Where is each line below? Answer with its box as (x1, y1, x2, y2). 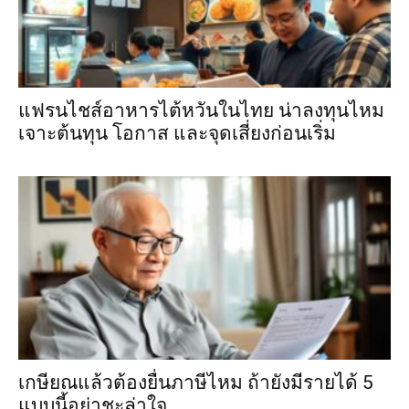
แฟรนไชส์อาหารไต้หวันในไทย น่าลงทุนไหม (18, 99, 384, 121)
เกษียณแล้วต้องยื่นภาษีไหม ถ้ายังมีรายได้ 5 (18, 372, 373, 393)
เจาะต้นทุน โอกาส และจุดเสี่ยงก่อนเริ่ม (18, 121, 336, 144)
